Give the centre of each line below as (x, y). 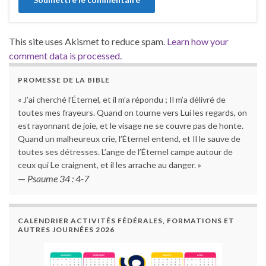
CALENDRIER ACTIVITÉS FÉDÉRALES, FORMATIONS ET (126, 221)
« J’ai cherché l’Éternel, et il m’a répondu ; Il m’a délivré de (122, 100)
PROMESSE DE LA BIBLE (64, 80)
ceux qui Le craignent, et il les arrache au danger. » (110, 165)
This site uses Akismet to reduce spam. (88, 42)
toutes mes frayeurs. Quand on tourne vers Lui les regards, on (132, 113)
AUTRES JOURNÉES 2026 (66, 230)
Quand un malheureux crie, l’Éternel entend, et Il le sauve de (129, 139)
